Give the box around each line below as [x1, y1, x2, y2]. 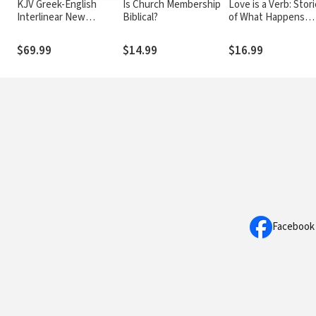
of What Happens [229, 9, 305, 25]
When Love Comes [229, 22, 310, 37]
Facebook [272, 219, 315, 234]
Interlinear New [17, 9, 85, 25]
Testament [17, 22, 66, 37]
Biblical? [123, 9, 158, 25]
